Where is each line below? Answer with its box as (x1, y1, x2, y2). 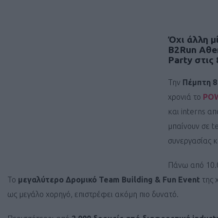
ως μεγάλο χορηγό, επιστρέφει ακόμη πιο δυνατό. (7, 190, 179, 199)
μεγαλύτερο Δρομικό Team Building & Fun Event (18, 175, 200, 184)
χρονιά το (168, 92, 203, 102)
